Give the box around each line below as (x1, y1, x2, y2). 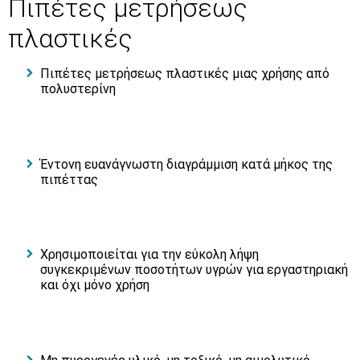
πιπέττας (40, 171, 98, 187)
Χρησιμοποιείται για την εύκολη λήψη (40, 247, 259, 263)
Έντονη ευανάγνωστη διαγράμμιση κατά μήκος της (40, 156, 333, 172)
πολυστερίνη (40, 80, 116, 96)
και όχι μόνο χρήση (40, 277, 149, 293)
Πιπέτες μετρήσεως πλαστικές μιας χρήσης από (40, 65, 329, 81)
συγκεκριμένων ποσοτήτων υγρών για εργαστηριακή (40, 262, 348, 278)
